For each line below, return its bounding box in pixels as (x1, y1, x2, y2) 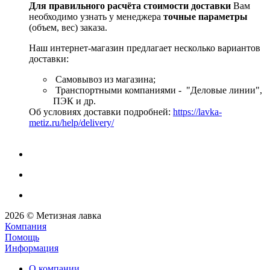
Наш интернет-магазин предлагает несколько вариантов (29, 43, 260, 54)
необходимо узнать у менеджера (29, 11, 163, 22)
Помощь (5, 232, 39, 243)
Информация (5, 243, 58, 254)
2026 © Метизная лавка (5, 210, 101, 221)
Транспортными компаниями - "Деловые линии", (53, 85, 262, 96)
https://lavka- (173, 107, 222, 118)
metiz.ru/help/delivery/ (29, 118, 114, 128)
